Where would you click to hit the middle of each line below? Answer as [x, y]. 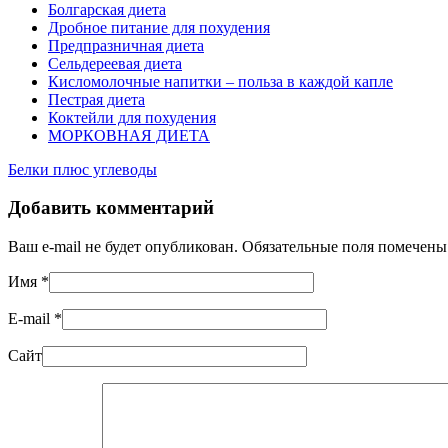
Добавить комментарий [111, 208]
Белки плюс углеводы [82, 169]
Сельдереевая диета [115, 63]
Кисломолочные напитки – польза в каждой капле [220, 81]
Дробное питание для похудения [159, 27]
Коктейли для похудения [132, 117]
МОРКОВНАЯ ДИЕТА [129, 135]
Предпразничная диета [126, 45]
